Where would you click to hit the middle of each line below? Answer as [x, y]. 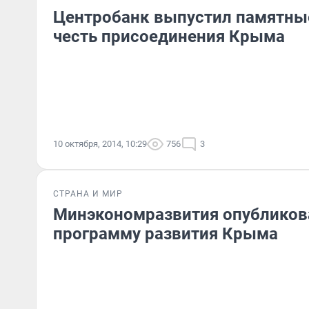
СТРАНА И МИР [88, 194]
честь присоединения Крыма [169, 37]
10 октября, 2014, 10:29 [100, 144]
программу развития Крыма [166, 234]
